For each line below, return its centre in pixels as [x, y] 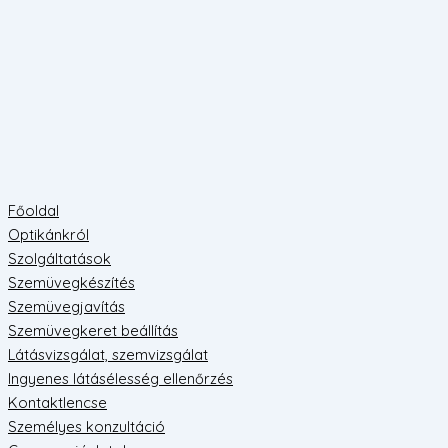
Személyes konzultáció [86, 426]
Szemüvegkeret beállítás [93, 330]
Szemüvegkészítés [71, 282]
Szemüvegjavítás [66, 306]
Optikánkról [48, 234]
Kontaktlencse [57, 402]
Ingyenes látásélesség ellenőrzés [120, 378]
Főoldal [33, 210]
